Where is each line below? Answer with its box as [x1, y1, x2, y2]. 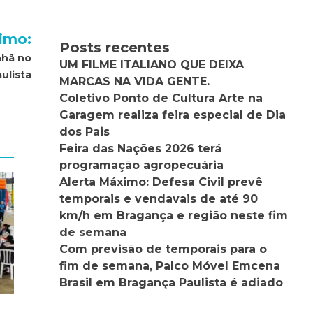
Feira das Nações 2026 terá [59, 141, 222, 155]
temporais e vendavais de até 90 [59, 191, 259, 205]
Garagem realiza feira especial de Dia [59, 108, 286, 122]
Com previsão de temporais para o [59, 242, 268, 256]
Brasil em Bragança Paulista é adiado [59, 275, 284, 289]
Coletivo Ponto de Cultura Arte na [59, 91, 263, 105]
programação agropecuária [59, 158, 224, 172]
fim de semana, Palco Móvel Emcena [59, 259, 281, 272]
